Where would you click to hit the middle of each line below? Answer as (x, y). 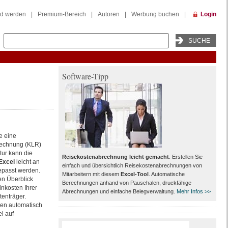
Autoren (108, 14)
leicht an (28, 162)
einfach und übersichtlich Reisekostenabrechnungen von (132, 165)
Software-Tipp (85, 76)
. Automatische (166, 174)
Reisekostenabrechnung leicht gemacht (115, 157)
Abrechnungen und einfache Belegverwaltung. (119, 191)
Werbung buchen (155, 14)
